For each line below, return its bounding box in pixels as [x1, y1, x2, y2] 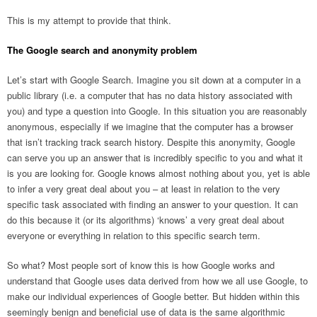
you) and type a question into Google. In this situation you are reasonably [7, 104, 307, 118]
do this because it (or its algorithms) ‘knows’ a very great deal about [7, 213, 284, 227]
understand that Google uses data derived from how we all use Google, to [7, 274, 308, 288]
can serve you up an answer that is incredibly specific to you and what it [7, 151, 303, 165]
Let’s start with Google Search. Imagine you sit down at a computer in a [7, 73, 301, 87]
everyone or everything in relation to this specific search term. [7, 229, 260, 243]
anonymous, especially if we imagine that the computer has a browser [7, 120, 293, 134]
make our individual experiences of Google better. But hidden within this [7, 289, 300, 304]
